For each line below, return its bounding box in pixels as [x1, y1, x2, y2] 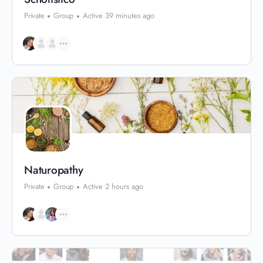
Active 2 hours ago [83, 181, 144, 192]
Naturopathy [24, 162, 83, 178]
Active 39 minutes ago [83, 10, 155, 21]
